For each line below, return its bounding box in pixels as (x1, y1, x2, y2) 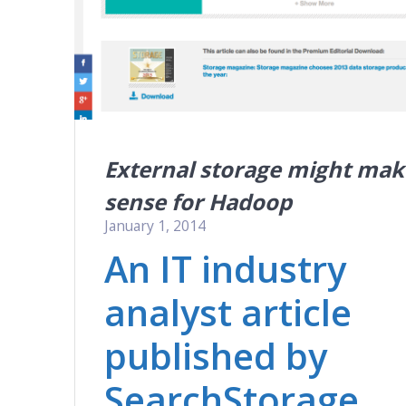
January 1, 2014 (104, 215, 207, 236)
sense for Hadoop (104, 186, 293, 217)
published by (104, 330, 328, 381)
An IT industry (104, 243, 347, 294)
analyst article (104, 286, 353, 337)
